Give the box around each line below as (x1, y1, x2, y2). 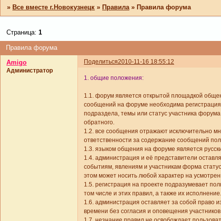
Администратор (6, 67, 53, 74)
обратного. (84, 119, 114, 126)
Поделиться (84, 58, 118, 66)
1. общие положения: (84, 74, 144, 82)
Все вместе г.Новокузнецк (12, 3, 95, 11)
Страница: (6, 29, 39, 37)
